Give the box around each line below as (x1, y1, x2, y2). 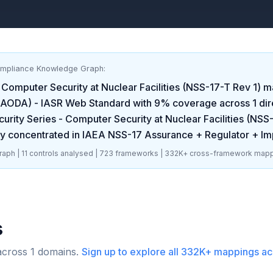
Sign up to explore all (82, 246, 181, 258)
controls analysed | (27, 149, 97, 158)
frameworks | (113, 149, 165, 158)
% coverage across (160, 97, 250, 109)
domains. (35, 246, 79, 258)
